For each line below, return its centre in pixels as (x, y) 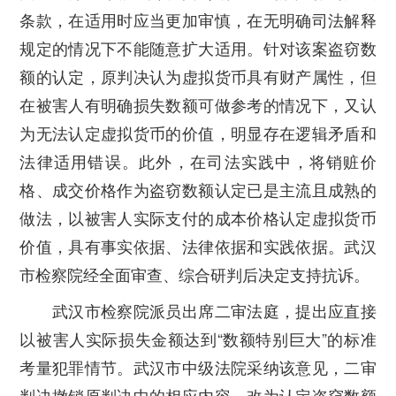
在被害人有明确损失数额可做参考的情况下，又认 (198, 104)
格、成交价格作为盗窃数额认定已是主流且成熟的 (198, 189)
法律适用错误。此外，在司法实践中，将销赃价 (198, 160)
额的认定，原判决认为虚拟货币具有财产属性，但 (198, 76)
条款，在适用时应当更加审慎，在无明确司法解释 (198, 19)
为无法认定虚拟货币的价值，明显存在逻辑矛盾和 (198, 132)
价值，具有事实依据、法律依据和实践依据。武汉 (198, 245)
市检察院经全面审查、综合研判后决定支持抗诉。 (195, 274)
